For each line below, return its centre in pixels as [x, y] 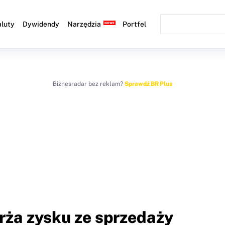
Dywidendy [41, 24]
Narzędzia [84, 24]
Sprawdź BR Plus [148, 84]
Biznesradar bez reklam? [89, 84]
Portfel [135, 24]
